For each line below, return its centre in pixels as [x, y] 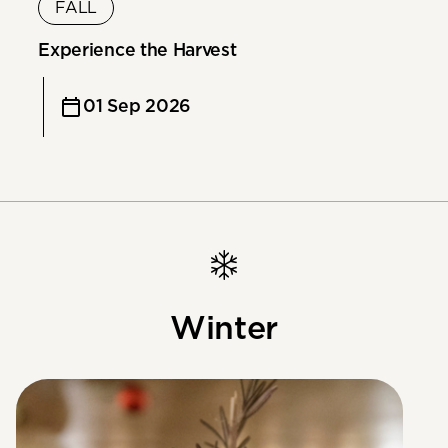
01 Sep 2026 [137, 106]
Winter [224, 329]
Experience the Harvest [137, 51]
